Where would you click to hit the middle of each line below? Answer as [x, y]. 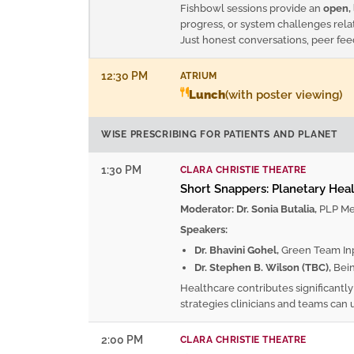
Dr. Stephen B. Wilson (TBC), [263, 267]
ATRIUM [199, 75]
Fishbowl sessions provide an [252, 8]
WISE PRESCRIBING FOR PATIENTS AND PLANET [219, 134]
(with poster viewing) [284, 94]
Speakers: [204, 229]
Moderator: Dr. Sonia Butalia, [249, 209]
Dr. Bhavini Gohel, [237, 250]
